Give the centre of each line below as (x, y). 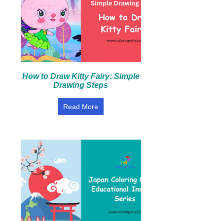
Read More (81, 107)
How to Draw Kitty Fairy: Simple (81, 76)
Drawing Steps (81, 85)
